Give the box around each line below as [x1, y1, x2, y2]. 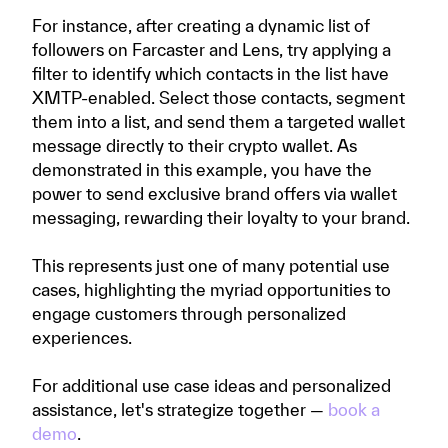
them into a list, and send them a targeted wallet [32, 112, 405, 131]
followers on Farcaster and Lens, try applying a [32, 40, 391, 59]
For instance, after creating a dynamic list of [32, 16, 370, 35]
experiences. [32, 328, 132, 347]
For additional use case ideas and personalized [32, 376, 391, 395]
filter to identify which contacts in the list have [32, 64, 389, 83]
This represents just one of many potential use [32, 256, 390, 275]
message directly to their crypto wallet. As [32, 136, 357, 155]
